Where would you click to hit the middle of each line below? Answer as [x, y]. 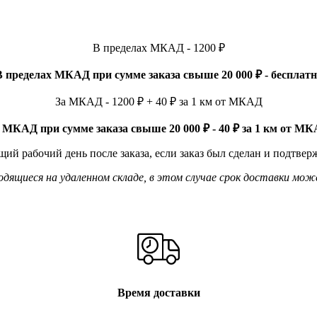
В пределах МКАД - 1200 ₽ [158, 47]
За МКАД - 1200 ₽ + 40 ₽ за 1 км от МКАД [158, 101]
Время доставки [158, 293]
